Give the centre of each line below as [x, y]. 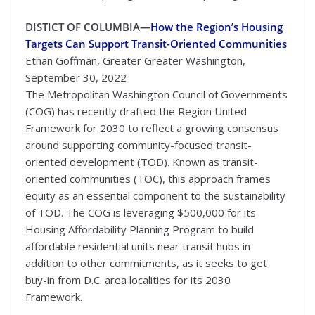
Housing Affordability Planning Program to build [140, 229]
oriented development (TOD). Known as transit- [142, 161]
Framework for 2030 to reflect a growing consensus [152, 128]
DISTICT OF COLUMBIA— [88, 26]
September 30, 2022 [76, 77]
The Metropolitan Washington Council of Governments [156, 94]
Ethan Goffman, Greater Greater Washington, [135, 60]
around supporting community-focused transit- [139, 144]
